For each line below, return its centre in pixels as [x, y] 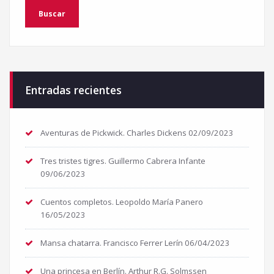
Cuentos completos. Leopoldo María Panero [122, 202]
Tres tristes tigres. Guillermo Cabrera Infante [123, 161]
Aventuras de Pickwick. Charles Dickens [113, 133]
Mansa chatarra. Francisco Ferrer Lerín [112, 243]
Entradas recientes [73, 90]
